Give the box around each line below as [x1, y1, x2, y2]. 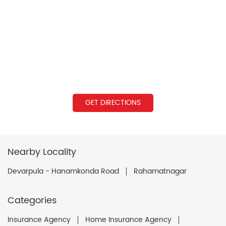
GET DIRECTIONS [85, 96, 141, 108]
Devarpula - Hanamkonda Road [8, 165, 119, 177]
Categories [8, 193, 56, 208]
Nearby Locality [8, 144, 76, 159]
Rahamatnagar [134, 165, 187, 177]
